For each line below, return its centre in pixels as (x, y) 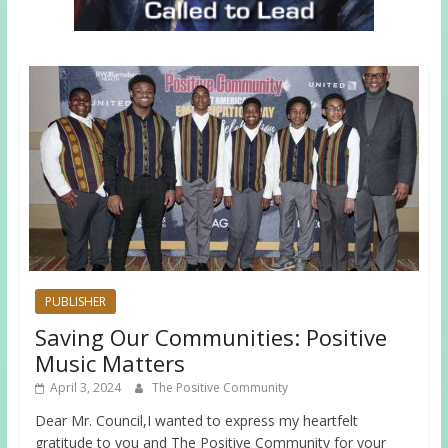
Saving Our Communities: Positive (210, 337)
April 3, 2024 (85, 388)
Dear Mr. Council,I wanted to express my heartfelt (196, 421)
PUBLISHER (75, 302)
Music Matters (109, 363)
